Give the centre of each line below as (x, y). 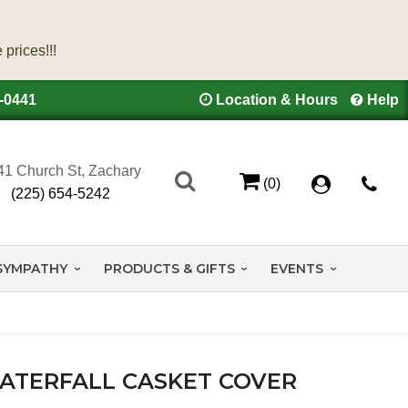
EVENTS (297, 268)
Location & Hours (277, 100)
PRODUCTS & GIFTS (169, 268)
